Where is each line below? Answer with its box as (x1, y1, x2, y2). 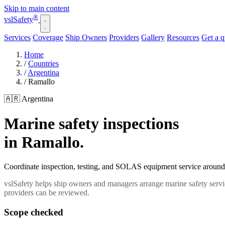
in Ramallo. (4, 133, 84, 151)
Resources (167, 33, 199, 42)
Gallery (141, 33, 165, 42)
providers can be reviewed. (4, 188, 89, 197)
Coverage (33, 33, 63, 42)
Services (4, 33, 31, 42)
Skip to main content (4, 4, 69, 13)
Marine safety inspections (4, 114, 179, 133)
